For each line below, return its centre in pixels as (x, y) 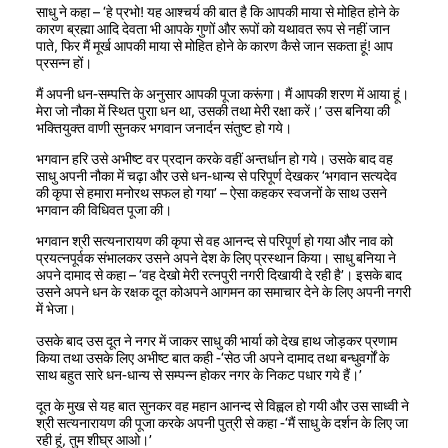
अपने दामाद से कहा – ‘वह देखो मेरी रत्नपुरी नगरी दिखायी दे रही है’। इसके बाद (219, 275)
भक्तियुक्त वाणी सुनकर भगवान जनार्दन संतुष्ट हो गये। (164, 127)
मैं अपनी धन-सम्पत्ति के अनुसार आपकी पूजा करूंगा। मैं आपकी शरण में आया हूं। (222, 93)
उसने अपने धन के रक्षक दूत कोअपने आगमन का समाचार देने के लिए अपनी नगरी (223, 292)
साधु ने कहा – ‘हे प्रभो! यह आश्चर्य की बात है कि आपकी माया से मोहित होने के (217, 11)
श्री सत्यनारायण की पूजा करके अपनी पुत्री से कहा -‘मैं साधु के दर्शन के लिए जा (222, 422)
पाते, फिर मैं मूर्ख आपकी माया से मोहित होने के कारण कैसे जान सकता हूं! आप (214, 45)
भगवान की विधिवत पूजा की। (104, 210)
